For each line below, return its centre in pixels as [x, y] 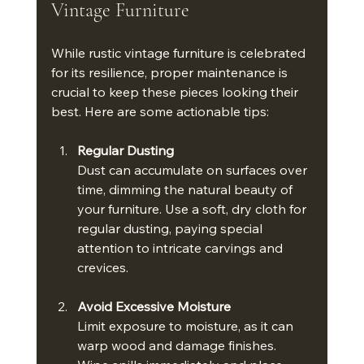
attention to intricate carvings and [181, 248]
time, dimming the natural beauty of [186, 190]
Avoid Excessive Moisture [154, 307]
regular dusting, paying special [171, 229]
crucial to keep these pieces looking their [176, 92]
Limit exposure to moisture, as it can [186, 326]
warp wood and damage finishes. [178, 346]
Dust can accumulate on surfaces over [193, 170]
